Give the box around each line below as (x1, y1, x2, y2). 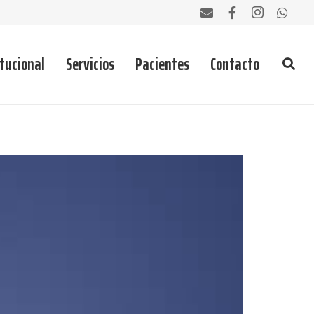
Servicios (66, 51, 115, 78)
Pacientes (135, 51, 190, 78)
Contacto (210, 51, 260, 78)
